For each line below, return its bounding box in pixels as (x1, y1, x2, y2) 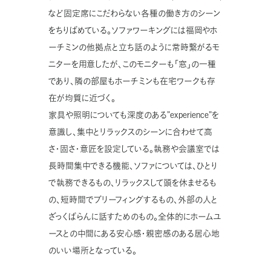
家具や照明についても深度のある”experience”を (48, 109, 219, 120)
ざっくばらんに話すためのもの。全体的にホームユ (48, 211, 221, 222)
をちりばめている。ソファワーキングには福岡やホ (48, 25, 218, 36)
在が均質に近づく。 (48, 93, 116, 103)
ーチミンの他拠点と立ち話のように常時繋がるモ (48, 42, 220, 53)
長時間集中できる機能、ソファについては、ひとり (48, 160, 218, 171)
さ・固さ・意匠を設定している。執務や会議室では (48, 143, 220, 154)
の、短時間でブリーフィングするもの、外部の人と (48, 194, 218, 205)
